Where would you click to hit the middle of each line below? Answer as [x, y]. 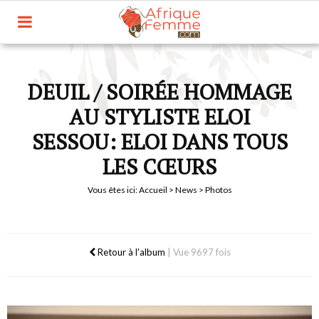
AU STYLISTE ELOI [159, 117]
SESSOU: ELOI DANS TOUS [159, 142]
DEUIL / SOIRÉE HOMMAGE [159, 92]
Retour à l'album [130, 252]
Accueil [153, 190]
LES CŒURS [159, 167]
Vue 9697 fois [202, 252]
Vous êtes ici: [113, 190]
